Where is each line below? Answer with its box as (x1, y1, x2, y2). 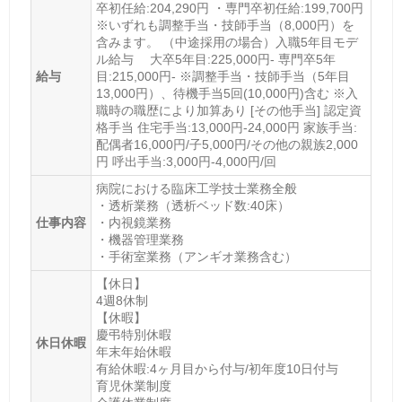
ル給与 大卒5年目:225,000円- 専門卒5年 (95, 52, 336, 67)
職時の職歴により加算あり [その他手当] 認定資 (95, 103, 362, 118)
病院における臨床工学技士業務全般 (95, 181, 297, 197)
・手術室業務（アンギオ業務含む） (95, 249, 297, 265)
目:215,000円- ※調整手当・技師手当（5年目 (95, 69, 350, 84)
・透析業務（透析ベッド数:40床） (95, 198, 290, 214)
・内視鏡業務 (95, 215, 171, 231)
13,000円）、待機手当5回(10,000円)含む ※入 (95, 86, 358, 101)
